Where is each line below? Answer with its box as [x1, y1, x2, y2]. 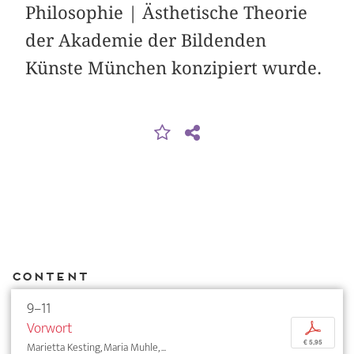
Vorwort [27, 315, 72, 341]
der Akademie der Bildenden [25, 29, 267, 51]
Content [11, 269, 88, 284]
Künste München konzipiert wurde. [25, 57, 322, 78]
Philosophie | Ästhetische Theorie [25, 2, 308, 23]
